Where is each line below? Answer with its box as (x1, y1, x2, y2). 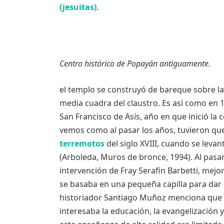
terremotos (59, 137, 104, 149)
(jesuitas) (59, 1, 96, 12)
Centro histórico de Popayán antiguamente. (59, 58, 210, 69)
